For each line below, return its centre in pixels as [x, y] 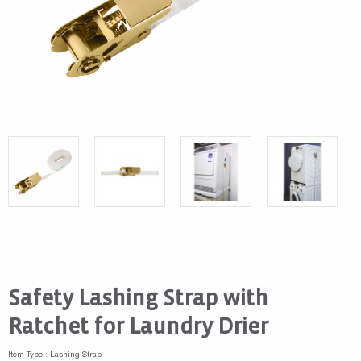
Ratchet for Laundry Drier [138, 326]
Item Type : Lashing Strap [55, 355]
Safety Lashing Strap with [138, 298]
